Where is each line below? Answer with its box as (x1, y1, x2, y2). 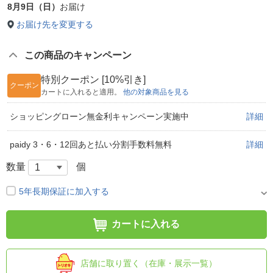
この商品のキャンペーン (24, 49, 132, 60)
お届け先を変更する (16, 19, 93, 29)
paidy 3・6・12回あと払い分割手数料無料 (10, 139, 172, 149)
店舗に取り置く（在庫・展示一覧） (80, 258, 217, 269)
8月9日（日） (7, 1, 60, 12)
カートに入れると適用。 (41, 87, 123, 96)
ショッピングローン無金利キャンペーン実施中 (10, 111, 189, 121)
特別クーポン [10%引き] (41, 74, 146, 85)
